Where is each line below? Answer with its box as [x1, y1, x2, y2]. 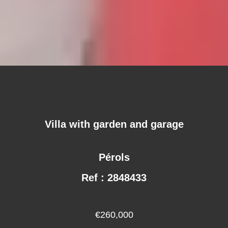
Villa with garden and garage [44, 118, 184, 130]
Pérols [98, 151, 130, 163]
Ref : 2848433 [81, 172, 147, 183]
